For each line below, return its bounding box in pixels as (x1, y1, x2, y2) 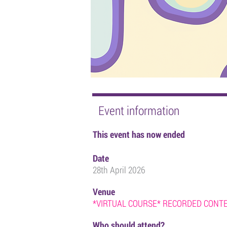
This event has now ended (93, 129, 185, 140)
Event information (98, 102, 179, 119)
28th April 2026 (93, 164, 145, 176)
